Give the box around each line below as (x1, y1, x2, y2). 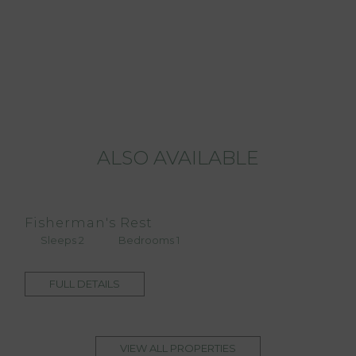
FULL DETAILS (49, 277, 121, 290)
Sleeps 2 (37, 233, 84, 246)
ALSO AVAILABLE (97, 145, 259, 169)
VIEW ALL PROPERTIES (120, 341, 236, 354)
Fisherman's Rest (25, 214, 153, 230)
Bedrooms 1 (115, 233, 180, 246)
